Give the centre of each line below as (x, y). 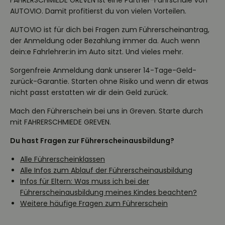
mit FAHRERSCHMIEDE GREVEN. (61, 122)
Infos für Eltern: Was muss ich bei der (85, 181)
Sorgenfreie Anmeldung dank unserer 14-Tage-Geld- (103, 70)
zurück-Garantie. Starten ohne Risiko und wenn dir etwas (109, 81)
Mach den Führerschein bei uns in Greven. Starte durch (106, 111)
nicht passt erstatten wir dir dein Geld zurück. (89, 92)
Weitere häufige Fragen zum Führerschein (94, 203)
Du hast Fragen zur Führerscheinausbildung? (92, 141)
